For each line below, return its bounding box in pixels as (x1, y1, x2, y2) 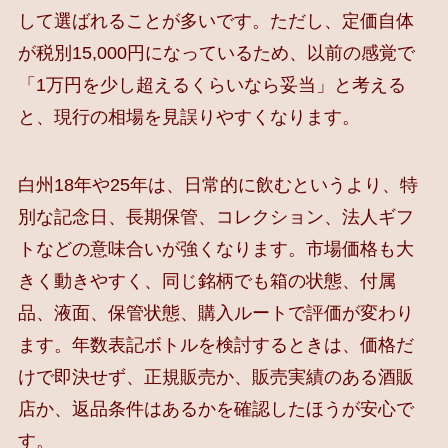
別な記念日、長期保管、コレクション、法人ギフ (17, 206, 414, 227)
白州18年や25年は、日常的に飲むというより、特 (17, 174, 418, 195)
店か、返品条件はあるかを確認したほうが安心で (17, 398, 414, 419)
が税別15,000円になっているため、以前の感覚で (17, 42, 415, 63)
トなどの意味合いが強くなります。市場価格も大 (17, 238, 414, 259)
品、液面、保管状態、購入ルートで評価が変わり (17, 302, 414, 323)
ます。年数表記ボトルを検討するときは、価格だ (17, 334, 414, 355)
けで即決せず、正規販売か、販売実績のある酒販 (17, 366, 414, 387)
